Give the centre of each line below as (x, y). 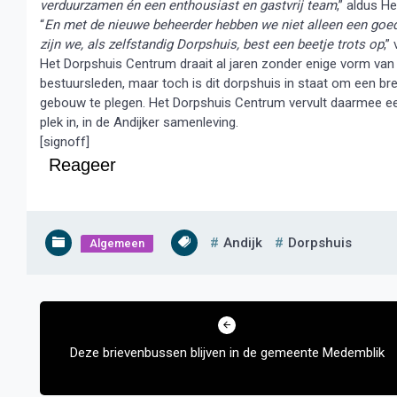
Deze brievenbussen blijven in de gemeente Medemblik (227, 353)
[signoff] (65, 142)
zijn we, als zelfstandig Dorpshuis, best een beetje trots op (212, 44)
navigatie (67, 331)
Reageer (82, 165)
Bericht (58, 301)
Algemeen (117, 243)
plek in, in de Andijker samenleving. (139, 122)
